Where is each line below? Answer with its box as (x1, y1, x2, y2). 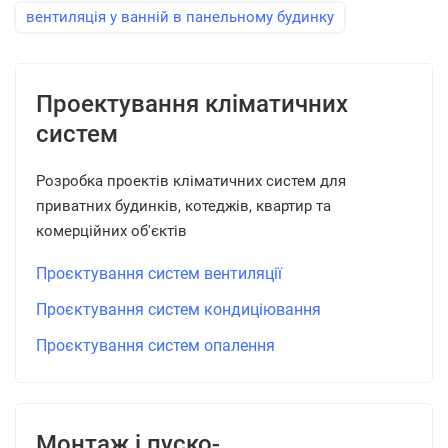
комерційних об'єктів (36, 222, 187, 240)
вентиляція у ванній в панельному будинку (26, 8, 334, 26)
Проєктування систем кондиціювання (36, 300, 321, 319)
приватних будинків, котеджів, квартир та (36, 197, 331, 215)
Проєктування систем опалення (36, 336, 275, 355)
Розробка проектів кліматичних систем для (36, 172, 346, 190)
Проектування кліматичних (36, 90, 348, 118)
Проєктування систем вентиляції (36, 264, 282, 283)
